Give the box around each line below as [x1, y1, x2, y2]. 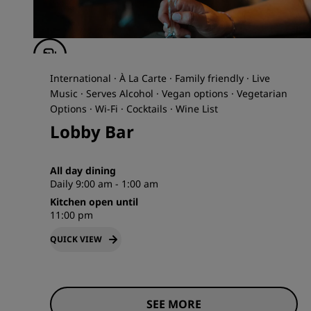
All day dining [50, 164, 116, 178]
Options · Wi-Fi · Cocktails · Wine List [50, 102, 218, 116]
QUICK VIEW [50, 233, 102, 246]
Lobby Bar [50, 120, 134, 144]
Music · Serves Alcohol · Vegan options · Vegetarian [50, 87, 287, 101]
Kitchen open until [50, 195, 138, 209]
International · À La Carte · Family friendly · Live [50, 72, 270, 85]
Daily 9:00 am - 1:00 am [50, 177, 158, 191]
